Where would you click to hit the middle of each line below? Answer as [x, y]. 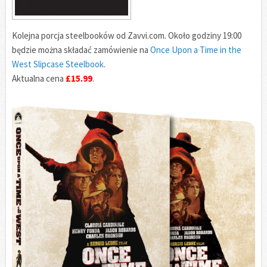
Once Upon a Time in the [196, 49]
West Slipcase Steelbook [58, 64]
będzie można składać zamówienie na [81, 49]
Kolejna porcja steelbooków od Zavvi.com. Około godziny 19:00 [127, 35]
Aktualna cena [39, 78]
